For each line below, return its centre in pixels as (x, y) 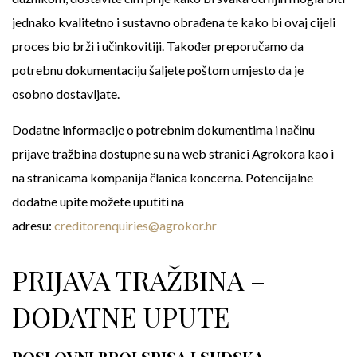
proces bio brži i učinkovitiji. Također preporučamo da (158, 46)
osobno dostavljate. (66, 94)
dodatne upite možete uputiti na (98, 201)
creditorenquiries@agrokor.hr (135, 225)
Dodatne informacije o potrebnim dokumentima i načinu (163, 129)
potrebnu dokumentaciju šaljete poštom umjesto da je (158, 70)
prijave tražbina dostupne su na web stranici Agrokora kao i (173, 153)
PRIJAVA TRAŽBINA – (139, 280)
